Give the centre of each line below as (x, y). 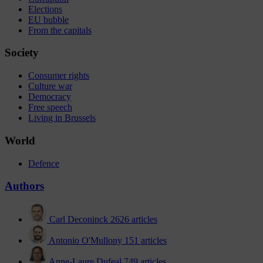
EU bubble (48, 19)
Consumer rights (59, 76)
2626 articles (134, 220)
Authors (24, 186)
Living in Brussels (62, 118)
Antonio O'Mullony (85, 241)
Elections (45, 9)
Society (22, 53)
